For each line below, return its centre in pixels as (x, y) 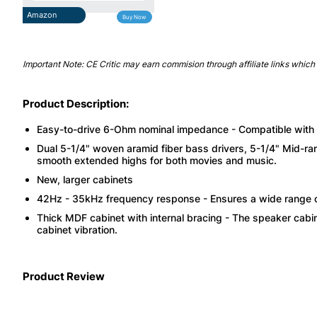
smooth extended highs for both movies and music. (157, 160)
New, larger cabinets (85, 179)
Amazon (42, 15)
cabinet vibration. (77, 229)
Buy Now (135, 17)
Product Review (64, 276)
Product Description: (76, 103)
